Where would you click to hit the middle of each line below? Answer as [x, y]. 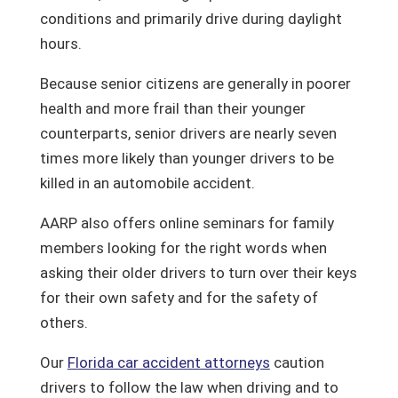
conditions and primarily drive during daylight [191, 19]
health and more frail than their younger [172, 108]
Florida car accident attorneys [168, 362]
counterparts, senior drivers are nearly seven [188, 133]
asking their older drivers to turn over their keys [198, 273]
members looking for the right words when [183, 248]
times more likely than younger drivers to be [187, 158]
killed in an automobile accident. [147, 183]
